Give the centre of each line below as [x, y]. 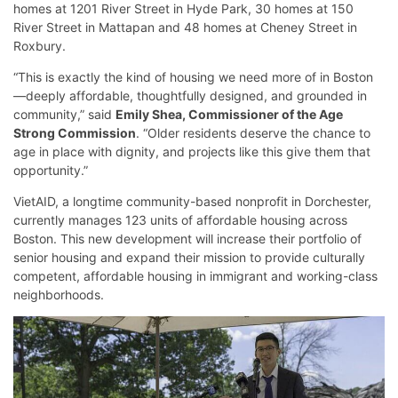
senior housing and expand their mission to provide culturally [189, 258]
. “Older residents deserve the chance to [253, 133]
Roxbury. [41, 46]
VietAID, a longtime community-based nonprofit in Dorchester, [192, 202]
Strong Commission [75, 133]
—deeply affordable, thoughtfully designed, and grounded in [190, 96]
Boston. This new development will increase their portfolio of [187, 239]
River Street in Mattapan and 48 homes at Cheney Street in [185, 28]
